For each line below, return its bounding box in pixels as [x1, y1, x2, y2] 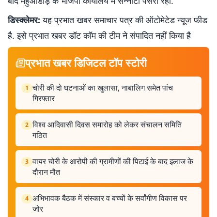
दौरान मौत [32, 167, 60, 177]
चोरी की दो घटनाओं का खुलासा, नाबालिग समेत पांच [32, 82, 173, 93]
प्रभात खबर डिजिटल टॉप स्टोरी [25, 55, 147, 70]
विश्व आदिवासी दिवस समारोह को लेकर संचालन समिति [32, 119, 182, 130]
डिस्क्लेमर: [8, 14, 40, 26]
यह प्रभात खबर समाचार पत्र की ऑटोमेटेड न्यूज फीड [40, 14, 207, 26]
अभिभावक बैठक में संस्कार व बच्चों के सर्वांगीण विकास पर [32, 193, 187, 203]
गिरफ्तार [32, 93, 55, 104]
